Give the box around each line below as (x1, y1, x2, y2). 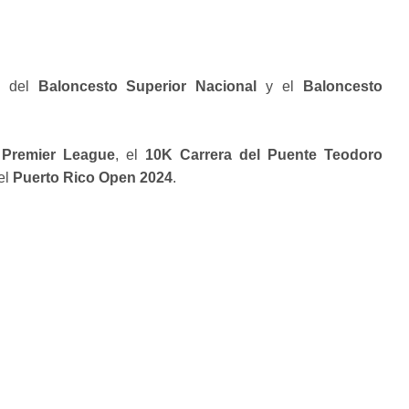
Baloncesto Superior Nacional (37, 78, 257, 94)
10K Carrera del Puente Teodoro (144, 146, 383, 163)
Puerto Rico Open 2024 (13, 169, 173, 185)
